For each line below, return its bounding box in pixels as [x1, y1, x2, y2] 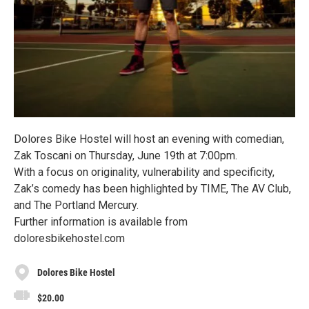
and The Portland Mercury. [14, 199, 139, 212]
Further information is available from [14, 215, 188, 228]
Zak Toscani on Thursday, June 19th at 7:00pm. [14, 149, 237, 162]
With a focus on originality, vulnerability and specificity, [14, 166, 275, 179]
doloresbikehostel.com [14, 232, 125, 245]
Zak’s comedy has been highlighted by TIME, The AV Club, [14, 182, 291, 195]
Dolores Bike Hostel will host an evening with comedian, [14, 132, 284, 146]
